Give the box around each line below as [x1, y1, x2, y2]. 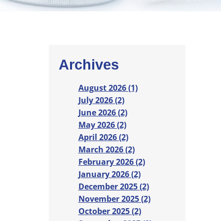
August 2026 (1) [78, 82, 138, 94]
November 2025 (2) [78, 193, 150, 205]
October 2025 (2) [78, 206, 141, 217]
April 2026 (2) [78, 132, 128, 143]
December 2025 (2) [78, 181, 149, 192]
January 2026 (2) [78, 169, 141, 180]
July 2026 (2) [78, 95, 124, 106]
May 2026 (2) [78, 119, 126, 131]
